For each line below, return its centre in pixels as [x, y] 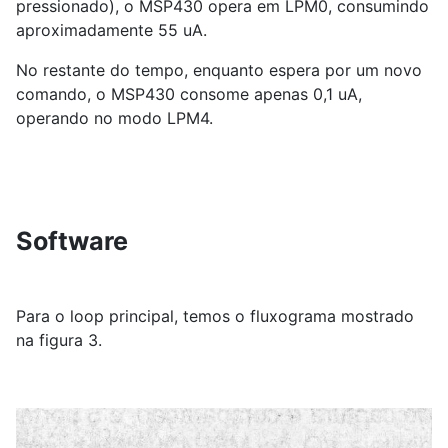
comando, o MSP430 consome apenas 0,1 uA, [189, 94]
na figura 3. [59, 340]
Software [72, 241]
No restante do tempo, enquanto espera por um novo [219, 70]
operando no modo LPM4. [114, 118]
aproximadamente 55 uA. [111, 30]
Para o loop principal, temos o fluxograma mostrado [215, 316]
